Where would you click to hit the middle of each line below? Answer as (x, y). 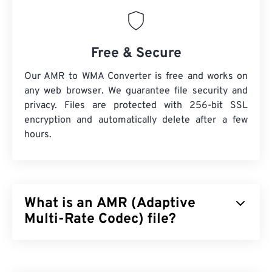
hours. (38, 135)
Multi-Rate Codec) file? (100, 220)
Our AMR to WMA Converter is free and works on (136, 77)
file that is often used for (79, 262)
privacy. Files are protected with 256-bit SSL (136, 106)
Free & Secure (136, 54)
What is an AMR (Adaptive (110, 204)
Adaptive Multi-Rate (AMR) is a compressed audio (133, 247)
